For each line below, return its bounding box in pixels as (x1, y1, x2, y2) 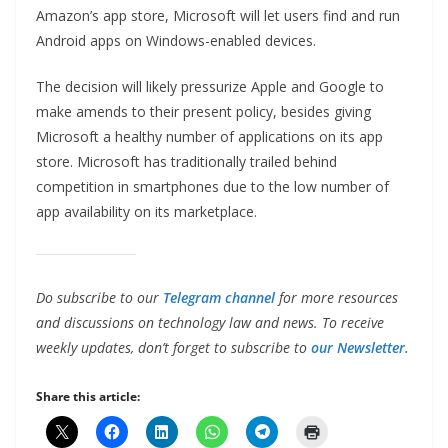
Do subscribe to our (36, 288, 163, 308)
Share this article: (36, 388, 140, 406)
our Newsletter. (311, 338, 409, 358)
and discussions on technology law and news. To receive (36, 313, 384, 333)
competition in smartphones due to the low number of (36, 177, 389, 197)
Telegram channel (163, 288, 275, 308)
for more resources (275, 288, 398, 308)
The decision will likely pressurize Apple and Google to (36, 77, 384, 97)
